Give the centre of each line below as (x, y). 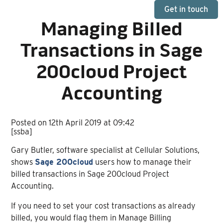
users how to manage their (143, 162)
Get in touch (186, 9)
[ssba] (22, 131)
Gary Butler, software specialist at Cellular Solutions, (106, 150)
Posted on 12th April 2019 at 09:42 (73, 122)
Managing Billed (111, 31)
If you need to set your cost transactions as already (104, 206)
